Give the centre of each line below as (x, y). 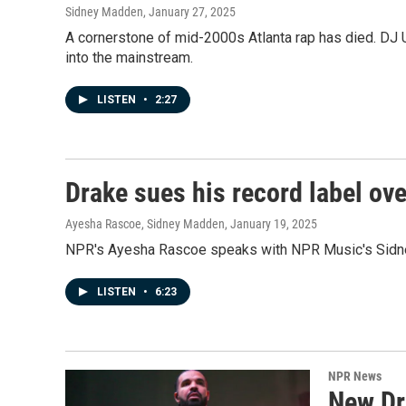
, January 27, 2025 (189, 11)
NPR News (355, 376)
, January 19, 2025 (271, 223)
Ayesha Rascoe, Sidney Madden (145, 223)
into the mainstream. (129, 57)
